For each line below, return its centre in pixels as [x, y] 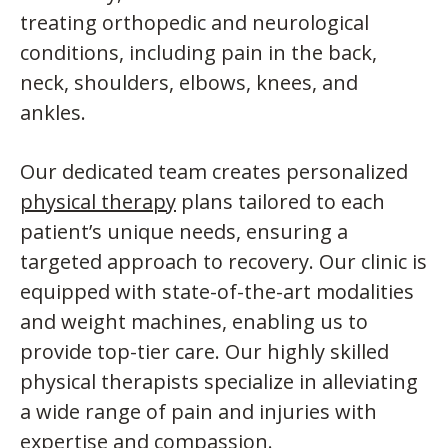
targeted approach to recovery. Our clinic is [223, 261]
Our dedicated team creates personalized [214, 171]
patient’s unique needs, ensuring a [184, 231]
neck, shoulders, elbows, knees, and [189, 82]
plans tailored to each [280, 201]
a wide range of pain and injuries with [198, 411]
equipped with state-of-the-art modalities [217, 291]
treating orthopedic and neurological [194, 22]
